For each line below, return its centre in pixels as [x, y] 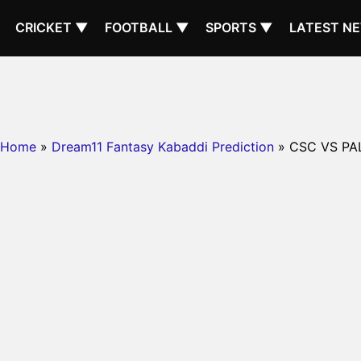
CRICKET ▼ [52, 27]
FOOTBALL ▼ [147, 27]
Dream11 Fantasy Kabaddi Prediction [163, 147]
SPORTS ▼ [239, 27]
